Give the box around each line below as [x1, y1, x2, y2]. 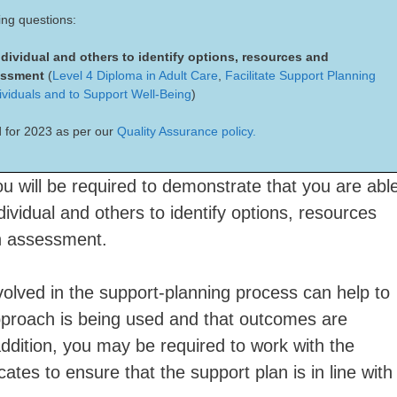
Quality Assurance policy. [117, 124, 256, 138]
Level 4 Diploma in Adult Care [52, 68, 218, 82]
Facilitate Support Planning [225, 68, 376, 82]
